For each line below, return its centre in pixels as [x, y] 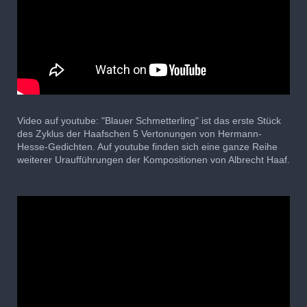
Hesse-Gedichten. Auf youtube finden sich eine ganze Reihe [147, 146]
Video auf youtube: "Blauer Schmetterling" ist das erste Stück [149, 120]
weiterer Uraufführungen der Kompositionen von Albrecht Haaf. [153, 159]
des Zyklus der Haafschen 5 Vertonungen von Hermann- [139, 133]
